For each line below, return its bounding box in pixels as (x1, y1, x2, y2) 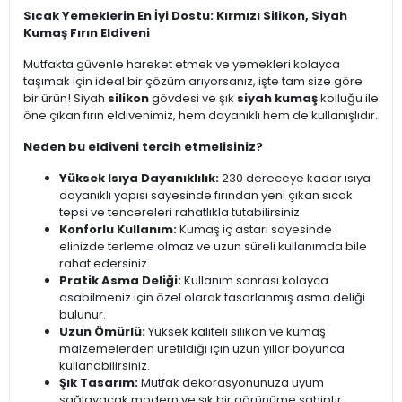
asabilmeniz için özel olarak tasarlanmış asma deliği (59, 289, 365, 307)
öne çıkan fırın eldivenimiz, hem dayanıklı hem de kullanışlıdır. (23, 107, 378, 125)
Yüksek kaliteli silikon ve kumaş (145, 323, 326, 341)
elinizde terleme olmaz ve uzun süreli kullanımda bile (59, 238, 367, 256)
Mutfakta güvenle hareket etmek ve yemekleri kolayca (23, 56, 340, 74)
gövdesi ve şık (149, 90, 237, 108)
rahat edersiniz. (59, 255, 150, 273)
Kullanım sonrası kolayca (181, 272, 328, 290)
